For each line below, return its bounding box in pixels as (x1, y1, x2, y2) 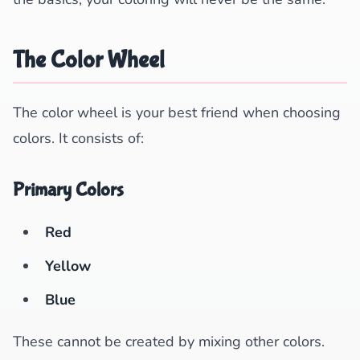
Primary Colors (13, 179, 124, 201)
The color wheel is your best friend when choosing (13, 103, 341, 122)
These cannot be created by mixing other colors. (13, 332, 325, 351)
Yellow (45, 256, 91, 276)
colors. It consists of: (13, 129, 144, 148)
